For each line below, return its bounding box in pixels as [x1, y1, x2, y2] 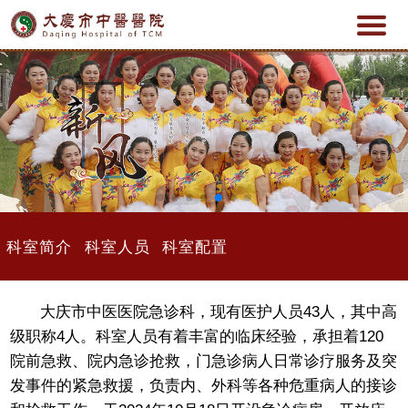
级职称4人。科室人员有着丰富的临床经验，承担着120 [10, 327, 384, 344]
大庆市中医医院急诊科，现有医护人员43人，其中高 [40, 302, 398, 320]
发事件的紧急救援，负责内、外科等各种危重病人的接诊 [10, 376, 398, 393]
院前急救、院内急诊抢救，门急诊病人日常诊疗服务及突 [10, 352, 398, 369]
